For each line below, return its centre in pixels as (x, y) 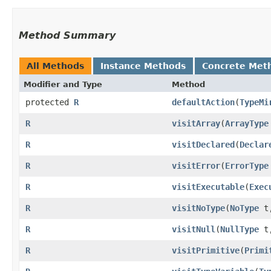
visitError (196, 165)
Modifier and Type (63, 84)
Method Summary (67, 35)
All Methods (55, 66)
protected (50, 102)
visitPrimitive (206, 250)
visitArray (196, 123)
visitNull (194, 229)
